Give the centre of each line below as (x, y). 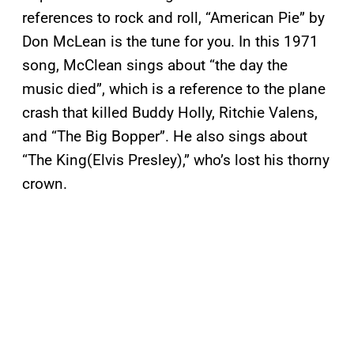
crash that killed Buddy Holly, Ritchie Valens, (170, 113)
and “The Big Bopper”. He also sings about (165, 137)
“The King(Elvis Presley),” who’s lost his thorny (176, 160)
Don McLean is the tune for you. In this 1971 (170, 42)
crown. (45, 184)
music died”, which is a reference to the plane (174, 89)
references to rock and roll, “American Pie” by (173, 18)
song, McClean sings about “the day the (155, 66)
